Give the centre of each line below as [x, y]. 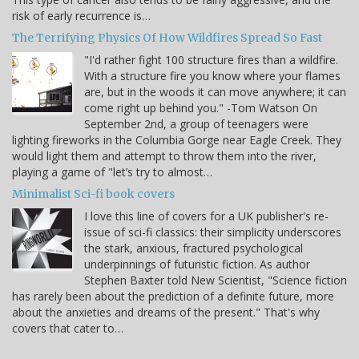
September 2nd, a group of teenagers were [196, 123]
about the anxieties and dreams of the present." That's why [166, 312]
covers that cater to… [68, 328]
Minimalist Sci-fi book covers [93, 194]
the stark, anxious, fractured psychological [194, 248]
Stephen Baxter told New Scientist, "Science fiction [216, 280]
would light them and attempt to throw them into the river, [164, 155]
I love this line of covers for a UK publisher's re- [206, 216]
